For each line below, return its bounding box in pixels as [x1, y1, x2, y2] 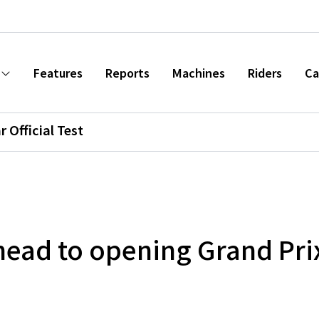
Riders [248, 64, 282, 81]
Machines [172, 64, 225, 81]
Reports [105, 64, 150, 81]
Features [33, 64, 83, 81]
